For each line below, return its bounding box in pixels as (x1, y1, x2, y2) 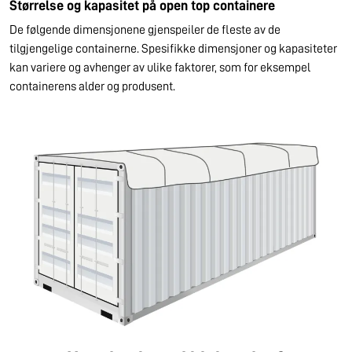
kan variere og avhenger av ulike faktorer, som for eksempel (9, 61, 310, 74)
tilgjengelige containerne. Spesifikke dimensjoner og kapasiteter (9, 42, 337, 55)
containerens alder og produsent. (9, 80, 175, 93)
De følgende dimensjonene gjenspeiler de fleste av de (9, 24, 280, 36)
